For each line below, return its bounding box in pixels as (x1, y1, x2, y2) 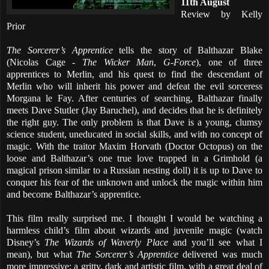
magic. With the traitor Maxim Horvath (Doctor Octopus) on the (7, 141, 262, 151)
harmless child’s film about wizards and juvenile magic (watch (7, 225, 262, 235)
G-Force (163, 56, 196, 67)
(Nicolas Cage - (7, 56, 82, 67)
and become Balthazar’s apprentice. (7, 189, 141, 199)
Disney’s (7, 237, 45, 247)
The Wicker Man (82, 56, 154, 67)
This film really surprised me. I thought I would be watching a (7, 213, 262, 223)
